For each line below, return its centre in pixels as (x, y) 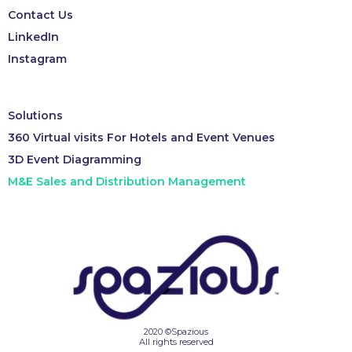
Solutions (35, 116)
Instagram (37, 59)
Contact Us (40, 15)
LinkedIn (33, 37)
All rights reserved (176, 341)
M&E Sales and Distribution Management (127, 182)
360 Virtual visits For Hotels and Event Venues (141, 138)
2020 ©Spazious (176, 331)
